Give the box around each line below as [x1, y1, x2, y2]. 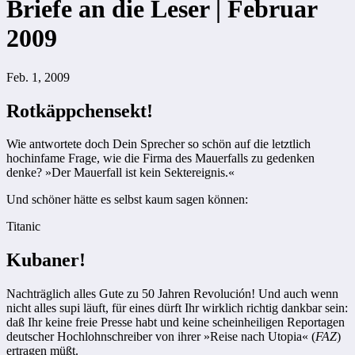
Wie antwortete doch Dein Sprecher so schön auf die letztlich [6, 137, 311, 151]
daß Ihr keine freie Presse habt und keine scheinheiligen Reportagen [6, 315, 345, 330]
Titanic [6, 219, 40, 234]
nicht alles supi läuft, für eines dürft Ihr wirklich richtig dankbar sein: [6, 301, 348, 315]
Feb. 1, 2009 [6, 70, 70, 84]
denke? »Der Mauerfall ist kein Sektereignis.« [6, 166, 235, 180]
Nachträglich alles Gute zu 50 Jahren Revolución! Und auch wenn [6, 287, 338, 301]
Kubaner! [6, 250, 86, 271]
